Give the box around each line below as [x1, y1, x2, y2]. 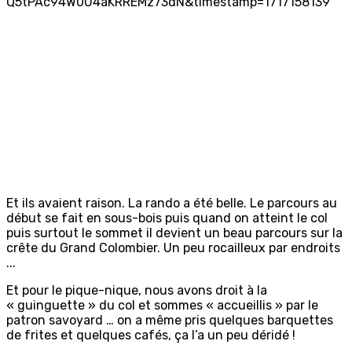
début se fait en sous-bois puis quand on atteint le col [6, 211, 328, 226]
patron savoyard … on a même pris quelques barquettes [6, 313, 333, 328]
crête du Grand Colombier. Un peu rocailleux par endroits [6, 240, 340, 256]
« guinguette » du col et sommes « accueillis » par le [6, 298, 318, 313]
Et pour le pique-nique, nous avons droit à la [6, 283, 267, 299]
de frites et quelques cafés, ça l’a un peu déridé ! [6, 328, 295, 343]
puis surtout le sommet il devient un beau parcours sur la [6, 225, 343, 241]
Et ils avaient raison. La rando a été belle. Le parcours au [6, 196, 337, 211]
